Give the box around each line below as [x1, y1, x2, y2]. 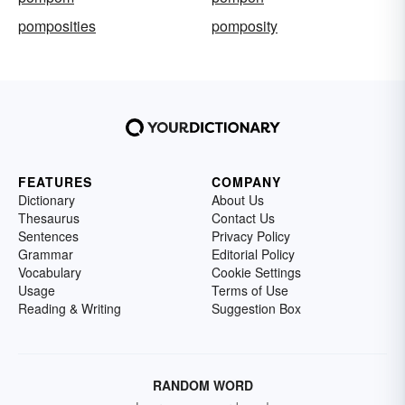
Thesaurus [18, 209, 80, 227]
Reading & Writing [18, 299, 121, 317]
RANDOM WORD [152, 376, 253, 394]
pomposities [18, 15, 96, 36]
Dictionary [18, 191, 75, 209]
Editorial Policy [212, 245, 295, 263]
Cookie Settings [212, 263, 301, 281]
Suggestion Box [212, 299, 301, 317]
